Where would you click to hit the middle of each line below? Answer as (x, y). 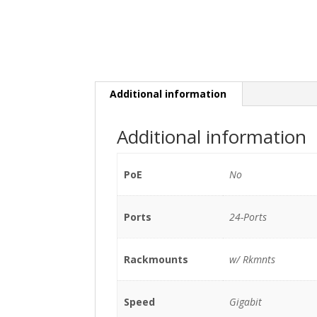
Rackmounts (156, 259)
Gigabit (245, 302)
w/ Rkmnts (252, 259)
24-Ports (248, 217)
